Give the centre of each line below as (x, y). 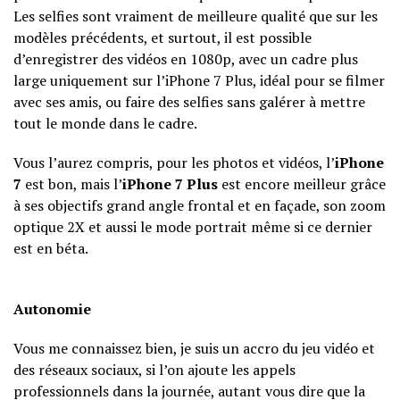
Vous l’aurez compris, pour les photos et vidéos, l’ (174, 163)
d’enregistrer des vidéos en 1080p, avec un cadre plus (186, 59)
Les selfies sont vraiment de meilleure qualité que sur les (196, 17)
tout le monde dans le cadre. (105, 124)
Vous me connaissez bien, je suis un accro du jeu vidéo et (194, 349)
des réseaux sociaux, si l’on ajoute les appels (154, 370)
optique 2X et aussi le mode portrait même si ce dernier (193, 227)
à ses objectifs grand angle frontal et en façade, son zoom (200, 206)
